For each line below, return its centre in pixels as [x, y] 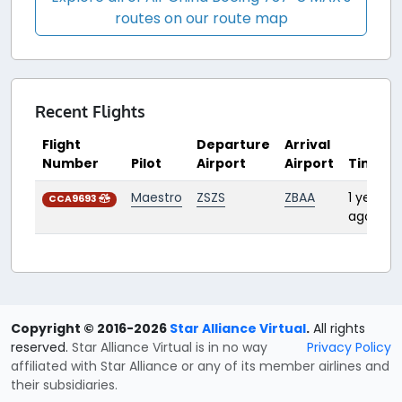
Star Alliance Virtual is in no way [170, 348]
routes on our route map [201, 19]
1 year [366, 198]
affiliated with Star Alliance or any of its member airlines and [200, 367]
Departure [233, 145]
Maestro [157, 198]
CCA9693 [73, 199]
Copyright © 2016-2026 [90, 329]
